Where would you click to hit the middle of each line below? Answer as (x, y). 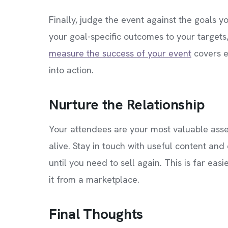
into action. (71, 70)
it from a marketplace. (94, 179)
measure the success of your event (120, 53)
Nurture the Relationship (127, 104)
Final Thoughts (96, 214)
